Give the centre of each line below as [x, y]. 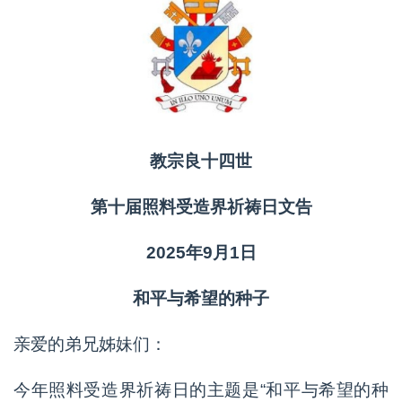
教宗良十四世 [201, 162]
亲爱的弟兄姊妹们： [90, 345]
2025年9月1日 [201, 253]
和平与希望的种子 [201, 299]
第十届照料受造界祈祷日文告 [201, 207]
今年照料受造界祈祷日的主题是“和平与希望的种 [201, 390]
